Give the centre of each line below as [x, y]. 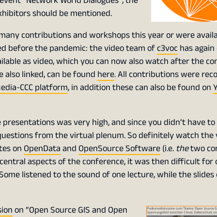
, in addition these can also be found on [140, 88]
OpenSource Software [119, 149]
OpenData [42, 149]
